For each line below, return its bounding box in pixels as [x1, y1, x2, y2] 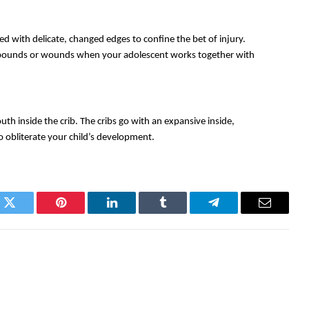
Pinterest [59, 206, 103, 219]
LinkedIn [110, 206, 157, 219]
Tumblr [161, 206, 199, 219]
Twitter [8, 206, 45, 219]
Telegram [212, 206, 260, 219]
